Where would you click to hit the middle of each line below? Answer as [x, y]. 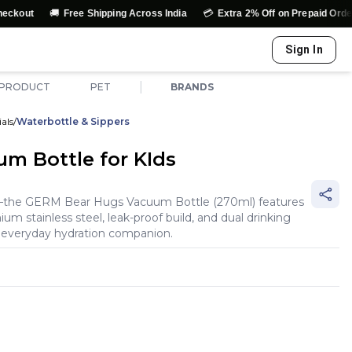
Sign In [304, 49]
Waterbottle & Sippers [73, 121]
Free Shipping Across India [82, 13]
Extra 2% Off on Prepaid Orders [247, 13]
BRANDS [192, 87]
